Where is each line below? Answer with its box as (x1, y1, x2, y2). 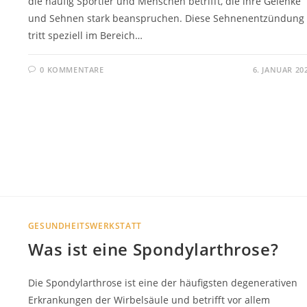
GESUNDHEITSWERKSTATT (27, 219, 142, 232)
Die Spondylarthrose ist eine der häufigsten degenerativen (27, 275, 297, 289)
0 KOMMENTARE (40, 64, 104, 75)
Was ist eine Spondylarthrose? (27, 237, 279, 260)
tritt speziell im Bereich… (27, 28, 143, 42)
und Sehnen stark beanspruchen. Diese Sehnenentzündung (27, 11, 304, 25)
